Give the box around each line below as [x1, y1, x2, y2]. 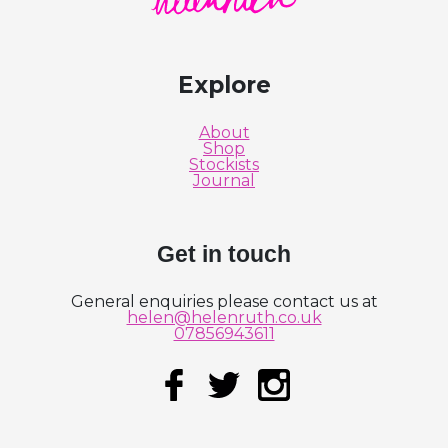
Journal [193, 170, 255, 190]
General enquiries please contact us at [70, 291, 378, 311]
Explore [177, 71, 271, 100]
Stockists [189, 154, 259, 174]
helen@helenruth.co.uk [126, 307, 322, 327]
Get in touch [157, 241, 291, 268]
